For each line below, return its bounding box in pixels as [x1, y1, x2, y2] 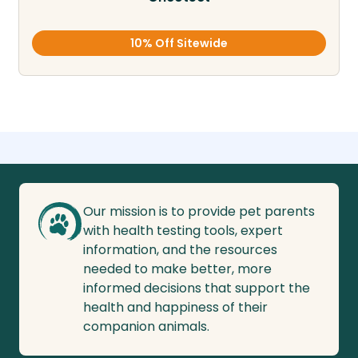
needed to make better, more [83, 260, 272, 279]
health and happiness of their [83, 298, 268, 317]
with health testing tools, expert [83, 221, 283, 241]
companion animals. [83, 317, 209, 336]
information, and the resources [83, 241, 277, 260]
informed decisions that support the [83, 279, 310, 298]
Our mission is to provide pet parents [83, 202, 315, 221]
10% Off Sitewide [130, 35, 228, 52]
